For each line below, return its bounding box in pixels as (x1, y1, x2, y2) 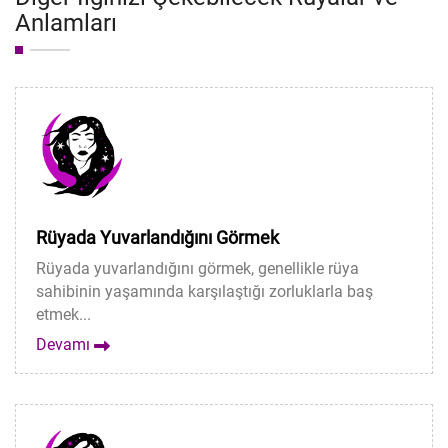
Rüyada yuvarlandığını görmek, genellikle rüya (36, 259, 359, 278)
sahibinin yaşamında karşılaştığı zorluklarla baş (36, 282, 373, 301)
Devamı (36, 335, 94, 354)
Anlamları (15, 9, 117, 37)
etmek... (36, 305, 91, 324)
